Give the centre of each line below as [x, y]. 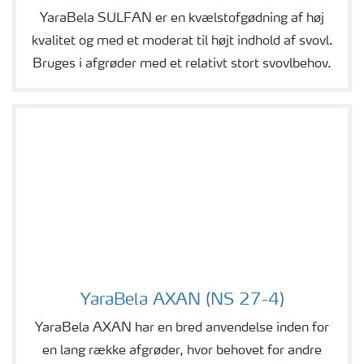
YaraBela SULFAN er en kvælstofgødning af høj [182, 19]
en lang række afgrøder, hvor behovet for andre [182, 351]
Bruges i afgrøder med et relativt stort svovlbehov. [182, 65]
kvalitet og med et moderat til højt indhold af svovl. [182, 42]
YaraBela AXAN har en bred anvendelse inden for [182, 329]
